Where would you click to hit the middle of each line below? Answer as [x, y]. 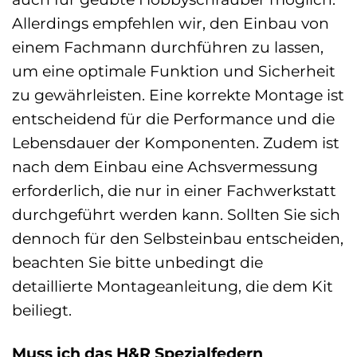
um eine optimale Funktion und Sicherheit [174, 71]
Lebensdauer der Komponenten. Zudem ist [176, 142]
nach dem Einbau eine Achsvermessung [165, 166]
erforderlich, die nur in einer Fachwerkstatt [174, 190]
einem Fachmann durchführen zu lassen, [168, 47]
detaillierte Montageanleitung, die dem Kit [173, 286]
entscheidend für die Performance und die [173, 118]
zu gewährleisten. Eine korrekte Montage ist [178, 94]
